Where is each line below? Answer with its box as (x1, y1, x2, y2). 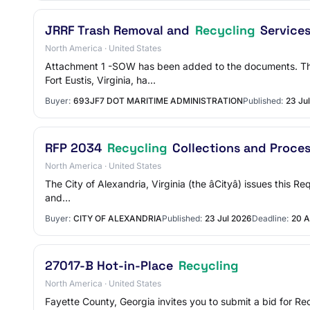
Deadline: (252, 213, 289, 224)
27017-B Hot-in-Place (45, 257, 176, 273)
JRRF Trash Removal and (45, 22, 193, 38)
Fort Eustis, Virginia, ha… (45, 74, 156, 86)
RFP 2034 (45, 140, 105, 156)
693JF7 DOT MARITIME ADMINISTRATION (73, 95, 243, 106)
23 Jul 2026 (205, 213, 252, 224)
